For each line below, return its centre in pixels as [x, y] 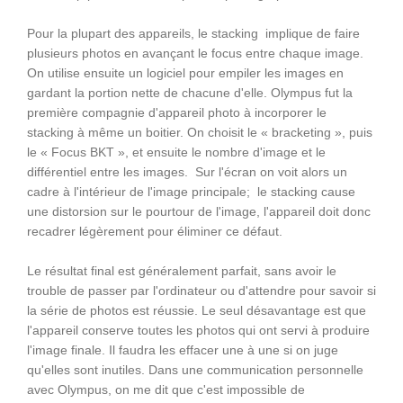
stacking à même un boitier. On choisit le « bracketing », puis [200, 132]
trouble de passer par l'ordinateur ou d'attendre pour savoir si [201, 291]
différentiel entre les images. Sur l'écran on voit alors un [187, 172]
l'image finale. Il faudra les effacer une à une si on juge [183, 350]
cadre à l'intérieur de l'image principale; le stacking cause [191, 192]
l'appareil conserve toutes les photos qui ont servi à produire [198, 330]
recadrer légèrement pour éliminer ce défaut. [155, 231]
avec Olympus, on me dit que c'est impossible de [166, 390]
